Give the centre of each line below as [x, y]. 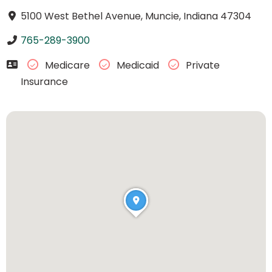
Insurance [44, 81]
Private [201, 66]
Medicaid [138, 66]
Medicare [67, 66]
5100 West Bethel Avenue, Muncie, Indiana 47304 [136, 16]
